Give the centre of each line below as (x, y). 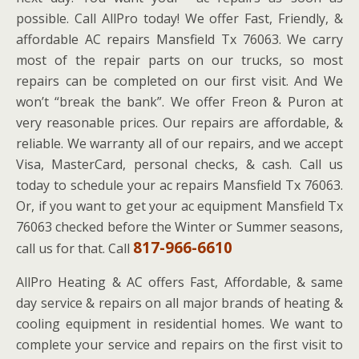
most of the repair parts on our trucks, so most (179, 60)
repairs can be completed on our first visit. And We (179, 81)
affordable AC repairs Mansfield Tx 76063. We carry (179, 39)
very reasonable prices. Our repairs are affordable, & (179, 123)
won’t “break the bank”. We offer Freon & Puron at (179, 102)
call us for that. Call (75, 248)
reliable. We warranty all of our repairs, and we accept (179, 143)
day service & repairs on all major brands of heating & (179, 303)
